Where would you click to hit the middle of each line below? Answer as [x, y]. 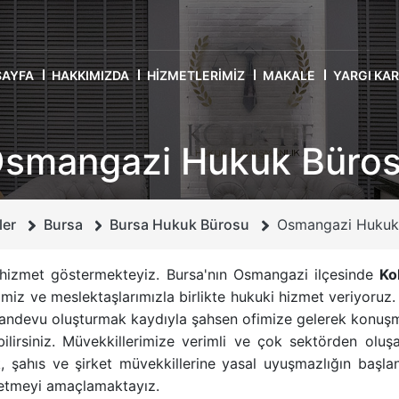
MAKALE [289, 75]
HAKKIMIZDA [90, 75]
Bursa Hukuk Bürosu [180, 224]
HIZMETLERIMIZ [196, 75]
